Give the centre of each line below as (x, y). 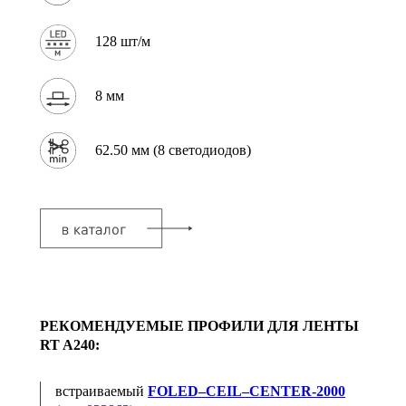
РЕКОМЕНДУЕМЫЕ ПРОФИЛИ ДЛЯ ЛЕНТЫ (199, 325)
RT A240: (70, 344)
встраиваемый (101, 391)
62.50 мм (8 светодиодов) (173, 150)
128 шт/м (123, 42)
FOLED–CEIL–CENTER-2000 (246, 391)
